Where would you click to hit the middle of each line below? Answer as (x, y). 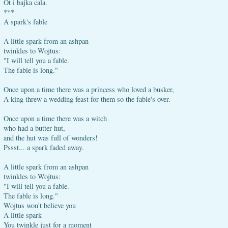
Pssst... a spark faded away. (44, 147)
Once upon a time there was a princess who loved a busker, (89, 89)
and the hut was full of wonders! (51, 138)
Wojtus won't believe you (40, 205)
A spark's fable (25, 22)
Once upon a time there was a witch (55, 118)
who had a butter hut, (34, 128)
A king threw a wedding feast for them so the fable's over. (87, 99)
